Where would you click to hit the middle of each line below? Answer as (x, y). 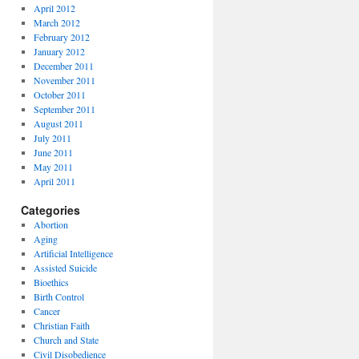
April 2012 (54, 8)
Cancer (46, 311)
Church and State (66, 340)
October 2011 (59, 95)
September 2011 (64, 109)
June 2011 (53, 152)
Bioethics (51, 282)
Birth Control (58, 296)
